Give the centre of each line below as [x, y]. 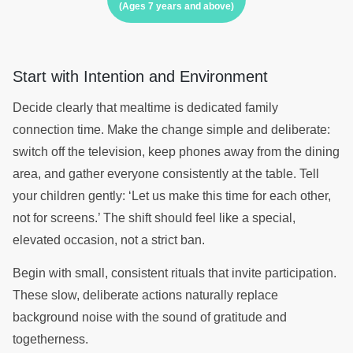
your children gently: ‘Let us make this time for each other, [172, 195]
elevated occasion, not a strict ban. [110, 240]
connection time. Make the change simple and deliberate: [171, 129]
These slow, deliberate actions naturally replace [145, 295]
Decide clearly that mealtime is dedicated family [145, 107]
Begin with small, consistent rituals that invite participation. [175, 273]
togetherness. [52, 340]
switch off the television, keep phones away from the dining [176, 151]
